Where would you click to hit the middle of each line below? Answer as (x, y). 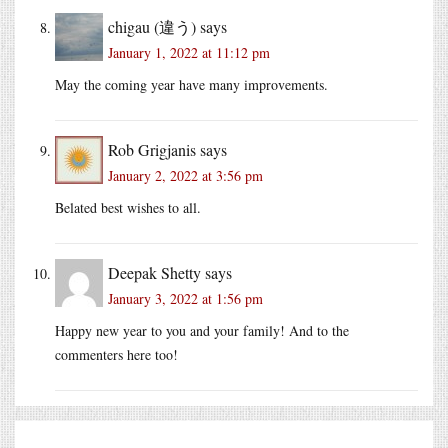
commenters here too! (116, 354)
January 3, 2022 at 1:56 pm (185, 298)
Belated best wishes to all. (128, 207)
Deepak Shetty (154, 272)
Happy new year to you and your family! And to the (202, 330)
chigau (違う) (152, 26)
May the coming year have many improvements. (191, 84)
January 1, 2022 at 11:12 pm (189, 52)
